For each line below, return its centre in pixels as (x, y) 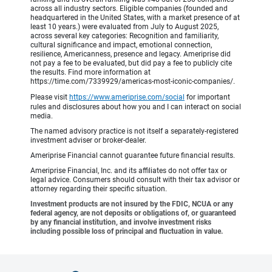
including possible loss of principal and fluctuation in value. (127, 232)
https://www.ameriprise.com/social (127, 97)
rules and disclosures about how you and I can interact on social (136, 107)
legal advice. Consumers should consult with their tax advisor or (135, 180)
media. (42, 116)
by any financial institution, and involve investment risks (121, 223)
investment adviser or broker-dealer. (88, 141)
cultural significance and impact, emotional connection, (121, 45)
